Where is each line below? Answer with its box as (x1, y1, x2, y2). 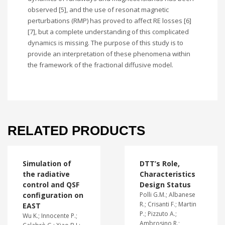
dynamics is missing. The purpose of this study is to (28, 38, 183, 47)
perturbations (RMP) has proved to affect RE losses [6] (28, 16, 191, 25)
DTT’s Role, (139, 159, 180, 168)
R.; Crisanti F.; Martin (139, 200, 196, 208)
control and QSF (23, 180, 79, 189)
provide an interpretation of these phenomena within (28, 49, 190, 58)
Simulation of (23, 159, 71, 168)
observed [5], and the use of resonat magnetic (28, 5, 169, 14)
